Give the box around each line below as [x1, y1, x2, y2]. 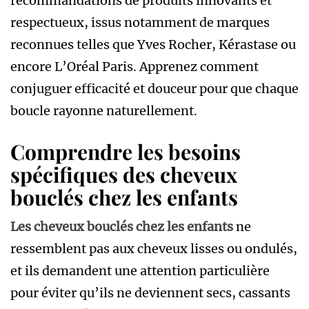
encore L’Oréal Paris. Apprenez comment [10, 58, 259, 74]
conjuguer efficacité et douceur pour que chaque [10, 80, 299, 97]
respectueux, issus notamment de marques [10, 14, 270, 30]
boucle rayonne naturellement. [10, 102, 197, 119]
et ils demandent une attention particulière [10, 262, 270, 279]
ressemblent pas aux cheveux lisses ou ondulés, [10, 240, 297, 257]
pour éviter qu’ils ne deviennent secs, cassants [10, 284, 290, 301]
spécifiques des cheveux [10, 160, 237, 188]
